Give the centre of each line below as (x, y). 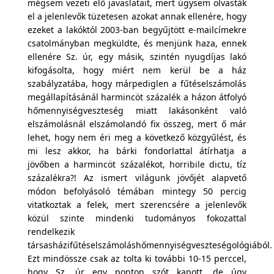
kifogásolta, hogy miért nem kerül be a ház (137, 70)
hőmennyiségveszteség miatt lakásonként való (137, 110)
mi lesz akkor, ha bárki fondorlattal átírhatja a (137, 151)
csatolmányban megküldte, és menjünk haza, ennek (137, 43)
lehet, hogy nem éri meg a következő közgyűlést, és (137, 137)
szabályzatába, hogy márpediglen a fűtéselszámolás (137, 83)
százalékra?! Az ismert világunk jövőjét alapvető (137, 178)
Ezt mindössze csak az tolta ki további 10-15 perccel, (137, 258)
